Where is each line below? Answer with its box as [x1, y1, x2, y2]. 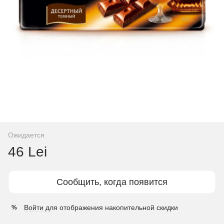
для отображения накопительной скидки [43, 203, 178, 211]
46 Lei [8, 144, 47, 159]
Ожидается [8, 131, 44, 139]
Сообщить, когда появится [56, 177, 167, 187]
